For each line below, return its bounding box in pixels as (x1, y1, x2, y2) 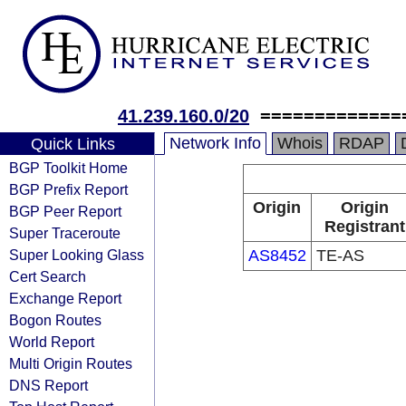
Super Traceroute (9, 225, 121, 241)
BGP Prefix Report (9, 181, 128, 198)
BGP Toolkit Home (9, 159, 128, 176)
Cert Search (9, 268, 86, 285)
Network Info (169, 134, 261, 152)
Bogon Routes (9, 312, 101, 328)
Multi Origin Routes (9, 355, 132, 372)
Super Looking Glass (9, 246, 144, 263)
